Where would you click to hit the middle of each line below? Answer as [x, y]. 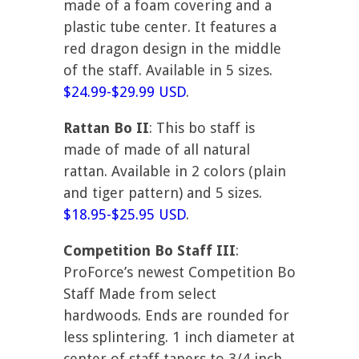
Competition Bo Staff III [149, 251]
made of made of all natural [157, 150]
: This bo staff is [202, 128]
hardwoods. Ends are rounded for [176, 316]
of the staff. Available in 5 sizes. [168, 71]
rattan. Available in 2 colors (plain [175, 171]
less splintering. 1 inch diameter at [179, 337]
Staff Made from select [140, 294]
